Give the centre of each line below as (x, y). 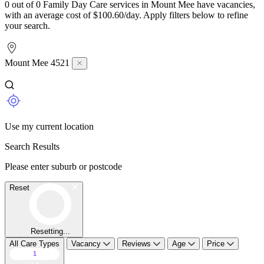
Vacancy (87, 243)
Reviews (138, 243)
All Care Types (34, 243)
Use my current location (49, 126)
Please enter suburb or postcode (63, 166)
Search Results (32, 146)
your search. (27, 25)
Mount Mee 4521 (38, 62)
